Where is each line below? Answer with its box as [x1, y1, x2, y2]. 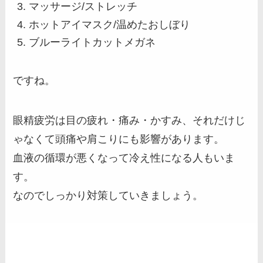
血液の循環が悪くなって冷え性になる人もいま [13, 152, 235, 164]
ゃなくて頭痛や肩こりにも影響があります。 [13, 133, 225, 146]
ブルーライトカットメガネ [29, 36, 156, 49]
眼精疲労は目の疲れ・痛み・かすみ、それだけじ [13, 114, 246, 127]
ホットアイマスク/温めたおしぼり [29, 18, 191, 31]
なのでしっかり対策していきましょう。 [13, 190, 204, 202]
